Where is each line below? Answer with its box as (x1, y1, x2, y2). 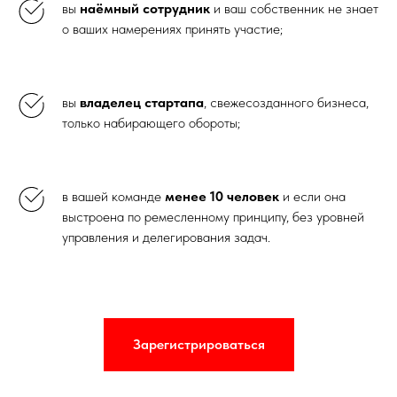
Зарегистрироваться (132, 335, 265, 353)
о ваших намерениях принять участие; (62, 20, 283, 38)
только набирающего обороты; (62, 114, 240, 132)
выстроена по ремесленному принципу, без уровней (62, 208, 364, 226)
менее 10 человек (165, 188, 279, 206)
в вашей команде (62, 188, 165, 206)
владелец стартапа (80, 94, 204, 112)
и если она (279, 188, 346, 206)
